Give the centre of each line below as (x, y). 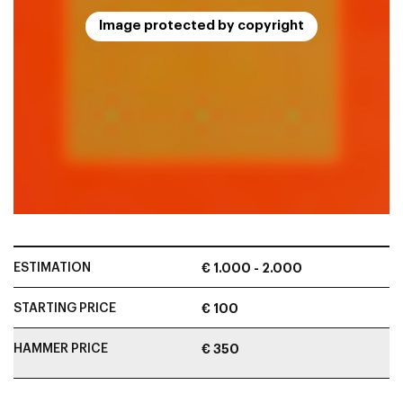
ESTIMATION (52, 268)
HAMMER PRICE (61, 349)
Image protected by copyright (201, 26)
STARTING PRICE (65, 309)
